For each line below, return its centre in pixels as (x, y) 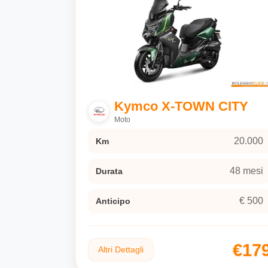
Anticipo (113, 201)
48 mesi (246, 171)
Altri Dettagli (121, 250)
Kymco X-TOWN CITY (181, 106)
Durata (109, 171)
